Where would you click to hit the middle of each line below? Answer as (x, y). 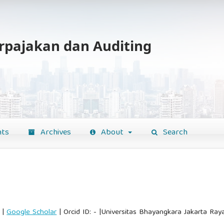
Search (174, 132)
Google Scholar (32, 212)
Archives (54, 132)
